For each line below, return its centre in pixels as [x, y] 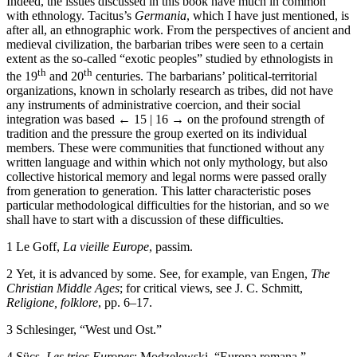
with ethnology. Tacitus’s [71, 15]
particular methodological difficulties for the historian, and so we [168, 205]
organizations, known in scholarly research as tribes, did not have [170, 90]
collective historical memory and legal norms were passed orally [167, 176]
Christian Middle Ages [63, 288]
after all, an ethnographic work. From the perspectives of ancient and [178, 29]
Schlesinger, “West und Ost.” [89, 329]
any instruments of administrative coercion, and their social [153, 104]
